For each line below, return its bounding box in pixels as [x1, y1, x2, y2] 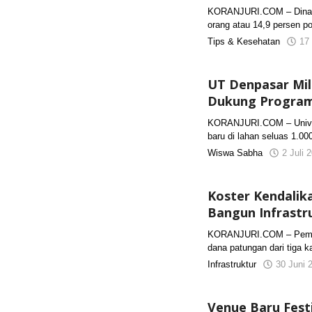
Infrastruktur [208, 259, 257, 270]
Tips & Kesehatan [208, 36, 281, 47]
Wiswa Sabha [208, 148, 263, 158]
